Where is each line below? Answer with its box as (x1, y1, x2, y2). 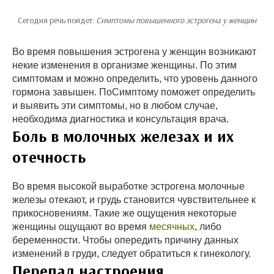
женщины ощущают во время (12, 221, 149, 232)
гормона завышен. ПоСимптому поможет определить (12, 86, 255, 97)
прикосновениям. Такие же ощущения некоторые (12, 207, 237, 218)
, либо (194, 221, 221, 232)
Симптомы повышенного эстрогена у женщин (96, 14, 256, 26)
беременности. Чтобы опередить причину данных (12, 234, 239, 245)
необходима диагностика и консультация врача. (12, 113, 231, 124)
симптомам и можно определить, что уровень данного (12, 73, 257, 84)
